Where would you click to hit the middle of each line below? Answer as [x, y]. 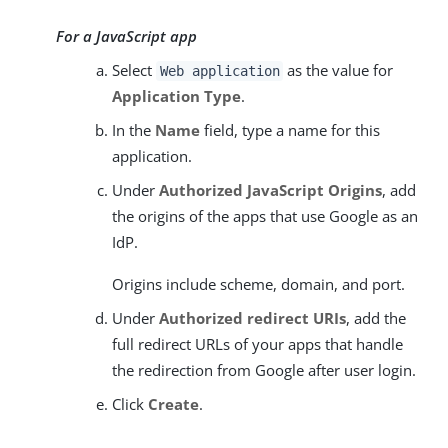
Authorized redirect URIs [252, 317]
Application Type [176, 95]
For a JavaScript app [126, 35]
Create [173, 403]
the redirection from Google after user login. [264, 369]
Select [134, 69]
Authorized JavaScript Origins [270, 189]
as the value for [338, 69]
